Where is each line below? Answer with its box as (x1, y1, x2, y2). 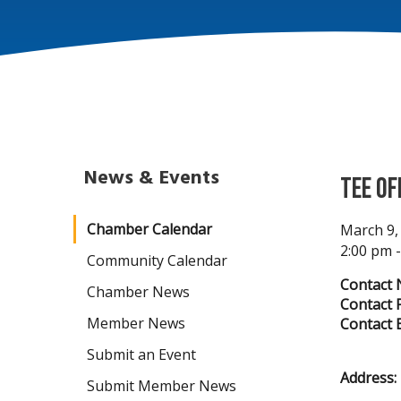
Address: (340, 368, 397, 388)
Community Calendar (87, 251, 227, 270)
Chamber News (87, 282, 190, 302)
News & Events (84, 164, 219, 192)
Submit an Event (87, 345, 196, 364)
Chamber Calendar (87, 219, 212, 239)
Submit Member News (87, 376, 236, 396)
